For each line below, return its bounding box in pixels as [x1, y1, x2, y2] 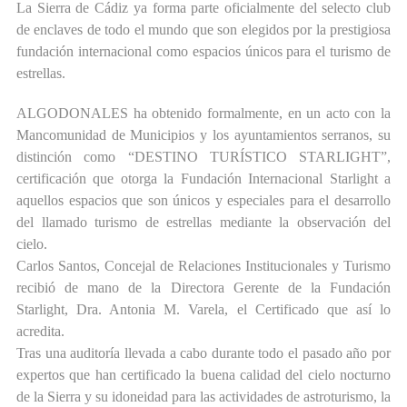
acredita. [16, 323, 65, 340]
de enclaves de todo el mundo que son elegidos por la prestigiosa [16, 22, 391, 38]
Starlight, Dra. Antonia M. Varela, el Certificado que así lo [16, 302, 391, 318]
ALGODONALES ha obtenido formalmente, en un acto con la [16, 105, 391, 122]
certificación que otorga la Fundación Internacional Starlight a [16, 171, 391, 187]
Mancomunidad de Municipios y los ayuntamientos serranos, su [16, 127, 391, 144]
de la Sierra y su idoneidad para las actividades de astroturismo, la [16, 389, 391, 405]
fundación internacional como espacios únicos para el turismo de [16, 44, 391, 60]
